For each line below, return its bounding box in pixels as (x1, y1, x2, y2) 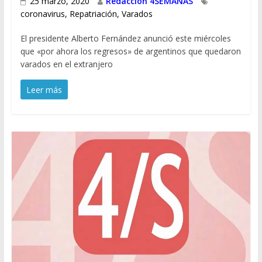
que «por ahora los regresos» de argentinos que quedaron (20, 46, 241, 57)
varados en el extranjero (20, 58, 113, 70)
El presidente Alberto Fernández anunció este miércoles (20, 33, 231, 44)
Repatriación (69, 8, 117, 20)
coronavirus (20, 8, 65, 20)
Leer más (26, 84, 62, 96)
